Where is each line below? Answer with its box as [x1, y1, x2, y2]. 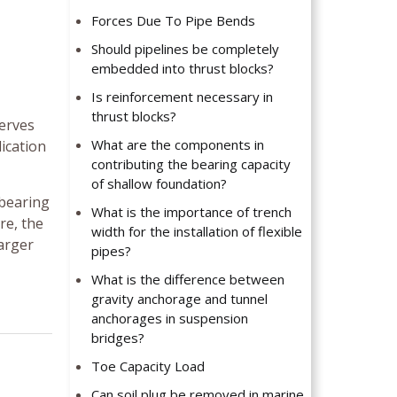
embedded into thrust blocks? [91, 59, 275, 78]
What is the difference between [91, 270, 285, 289]
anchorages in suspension [91, 309, 249, 328]
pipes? [91, 242, 132, 261]
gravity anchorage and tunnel [91, 290, 269, 308]
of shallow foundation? [91, 175, 228, 193]
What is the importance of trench [91, 203, 292, 222]
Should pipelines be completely [91, 40, 280, 58]
